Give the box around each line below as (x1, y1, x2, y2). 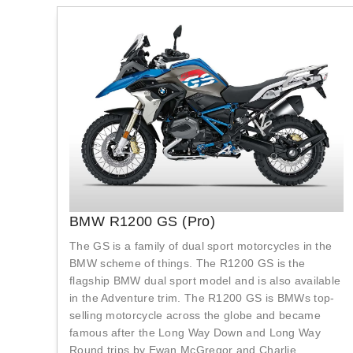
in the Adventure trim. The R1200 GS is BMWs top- (69, 292, 335, 305)
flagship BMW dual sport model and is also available (69, 274, 341, 288)
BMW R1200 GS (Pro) (69, 214, 216, 230)
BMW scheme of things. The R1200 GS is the (69, 257, 306, 270)
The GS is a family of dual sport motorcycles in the (69, 240, 333, 253)
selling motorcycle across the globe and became (69, 309, 321, 322)
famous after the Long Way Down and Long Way (69, 326, 321, 340)
